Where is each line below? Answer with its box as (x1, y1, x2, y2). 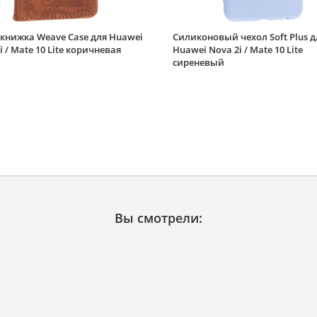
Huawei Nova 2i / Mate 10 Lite (173, 42, 303, 56)
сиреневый (173, 55, 224, 69)
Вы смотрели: (115, 209, 202, 226)
